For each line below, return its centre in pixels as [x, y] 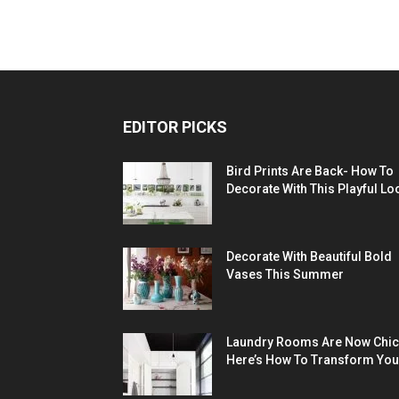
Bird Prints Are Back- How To [310, 171]
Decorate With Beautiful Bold [309, 257]
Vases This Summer [285, 275]
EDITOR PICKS [175, 127]
